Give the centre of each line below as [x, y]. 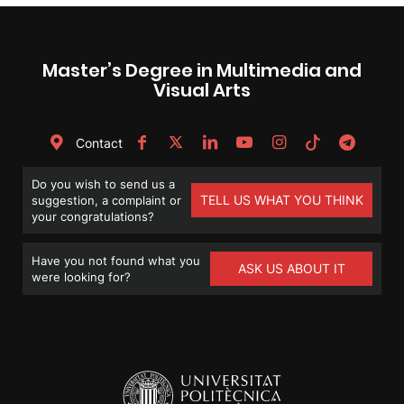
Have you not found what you [116, 260]
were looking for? [81, 276]
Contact [97, 142]
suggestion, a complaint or [106, 200]
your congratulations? [93, 216]
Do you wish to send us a [103, 184]
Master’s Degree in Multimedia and [202, 70]
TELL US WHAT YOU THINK [282, 199]
